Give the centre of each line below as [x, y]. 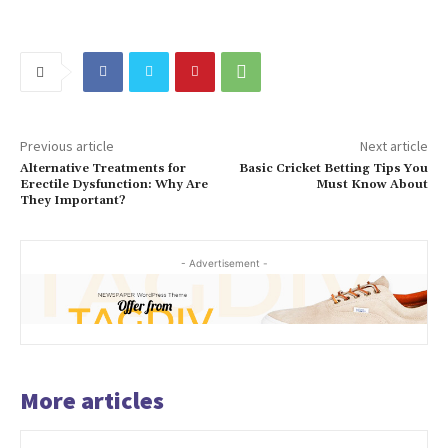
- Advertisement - [224, 262]
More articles [92, 400]
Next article [393, 145]
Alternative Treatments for [103, 168]
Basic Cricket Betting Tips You [333, 168]
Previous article [67, 145]
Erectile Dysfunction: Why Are [114, 184]
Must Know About [371, 184]
